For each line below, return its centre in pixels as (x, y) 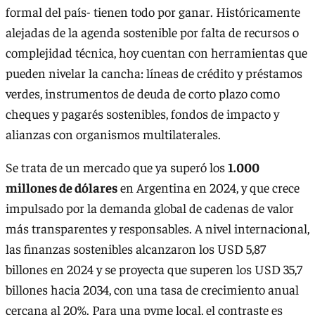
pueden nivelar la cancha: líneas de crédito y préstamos (154, 72)
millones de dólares (62, 188)
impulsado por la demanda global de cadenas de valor (150, 208)
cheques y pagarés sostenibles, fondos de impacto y (142, 113)
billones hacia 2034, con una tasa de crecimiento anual (152, 290)
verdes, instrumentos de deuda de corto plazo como (143, 93)
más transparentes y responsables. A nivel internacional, (157, 229)
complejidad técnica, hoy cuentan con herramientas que (156, 52)
